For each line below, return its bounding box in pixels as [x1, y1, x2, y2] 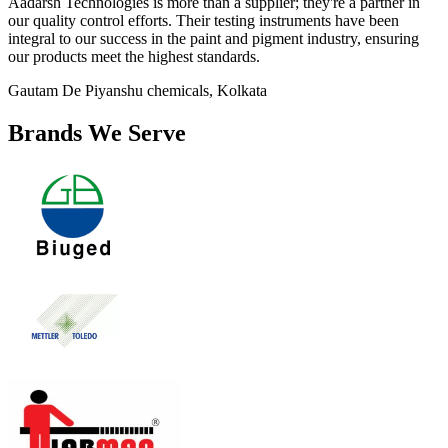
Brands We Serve [8, 120, 186, 147]
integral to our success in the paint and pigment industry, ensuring [8, 30, 419, 48]
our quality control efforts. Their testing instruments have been [8, 12, 399, 30]
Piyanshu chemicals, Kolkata [85, 82, 267, 100]
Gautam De [8, 82, 81, 100]
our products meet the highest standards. [8, 48, 260, 66]
